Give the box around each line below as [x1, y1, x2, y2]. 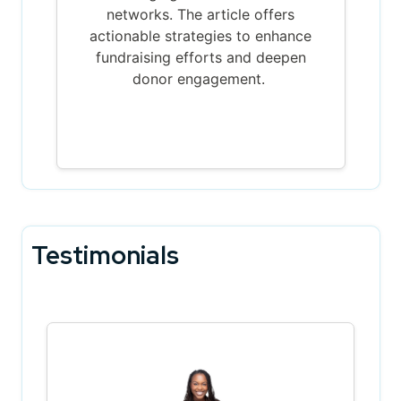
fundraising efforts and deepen [95, 47, 306, 66]
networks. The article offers [107, 4, 294, 23]
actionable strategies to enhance [90, 26, 311, 45]
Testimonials [30, 237, 179, 272]
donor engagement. [132, 69, 269, 88]
